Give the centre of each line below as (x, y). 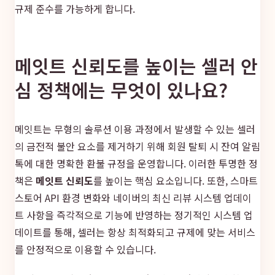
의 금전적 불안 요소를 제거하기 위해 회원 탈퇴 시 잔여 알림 (137, 146)
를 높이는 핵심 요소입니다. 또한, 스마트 (176, 180)
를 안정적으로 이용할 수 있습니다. (85, 249)
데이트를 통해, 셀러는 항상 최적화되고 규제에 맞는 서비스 (135, 232)
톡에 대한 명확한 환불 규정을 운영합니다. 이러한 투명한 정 (136, 163)
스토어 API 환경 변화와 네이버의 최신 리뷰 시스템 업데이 (133, 197)
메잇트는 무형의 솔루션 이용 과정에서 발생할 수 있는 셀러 (135, 129)
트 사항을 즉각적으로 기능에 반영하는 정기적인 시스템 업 (134, 215)
